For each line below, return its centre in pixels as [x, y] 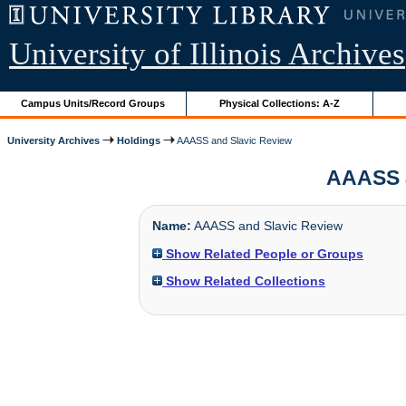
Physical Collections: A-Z [280, 103]
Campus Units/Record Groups [93, 103]
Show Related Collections [244, 280]
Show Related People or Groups [263, 253]
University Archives [54, 140]
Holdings [139, 140]
